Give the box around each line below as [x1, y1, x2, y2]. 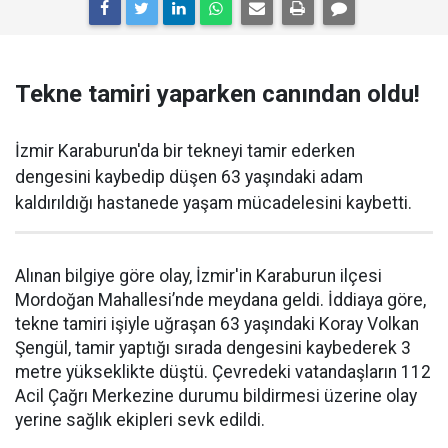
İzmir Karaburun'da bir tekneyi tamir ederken [15, 141, 355, 161]
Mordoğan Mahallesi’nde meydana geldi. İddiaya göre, [15, 290, 426, 310]
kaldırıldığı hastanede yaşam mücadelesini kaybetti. [15, 193, 412, 213]
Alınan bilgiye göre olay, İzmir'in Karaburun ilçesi [15, 266, 382, 286]
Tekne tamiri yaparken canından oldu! [15, 80, 420, 108]
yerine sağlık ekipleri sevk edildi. [15, 410, 265, 430]
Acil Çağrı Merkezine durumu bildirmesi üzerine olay [15, 386, 417, 406]
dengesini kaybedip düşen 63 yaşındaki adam [15, 167, 363, 187]
